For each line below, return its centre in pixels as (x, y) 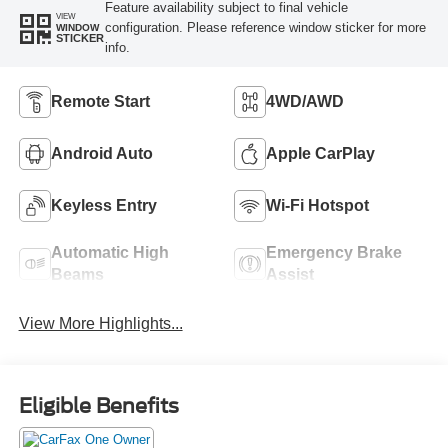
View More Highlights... (100, 324)
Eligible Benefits (98, 405)
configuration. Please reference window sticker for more (265, 27)
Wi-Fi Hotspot (317, 205)
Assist (290, 274)
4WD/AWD (305, 101)
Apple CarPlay (320, 153)
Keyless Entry (103, 205)
